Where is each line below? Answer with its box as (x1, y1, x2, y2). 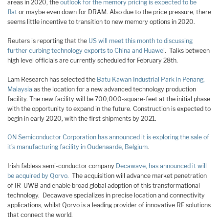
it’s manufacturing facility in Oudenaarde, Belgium (7, 143, 148, 151)
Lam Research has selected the (7, 75, 97, 83)
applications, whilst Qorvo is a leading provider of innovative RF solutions (7, 201, 211, 209)
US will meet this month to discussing (88, 37, 193, 44)
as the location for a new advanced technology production (32, 85, 196, 93)
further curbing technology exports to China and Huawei (7, 46, 165, 54)
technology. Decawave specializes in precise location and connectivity (7, 191, 205, 199)
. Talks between (165, 46, 210, 54)
